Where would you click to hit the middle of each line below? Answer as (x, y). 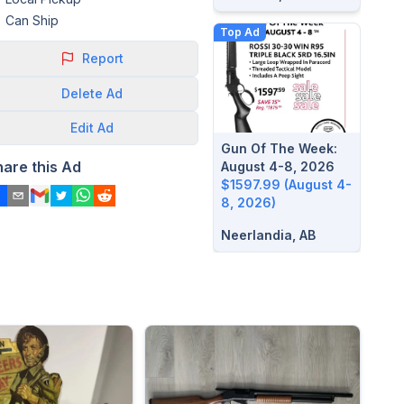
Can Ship (32, 20)
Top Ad (240, 32)
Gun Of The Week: (279, 148)
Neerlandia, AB (268, 235)
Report (103, 58)
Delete (82, 93)
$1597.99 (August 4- (286, 184)
